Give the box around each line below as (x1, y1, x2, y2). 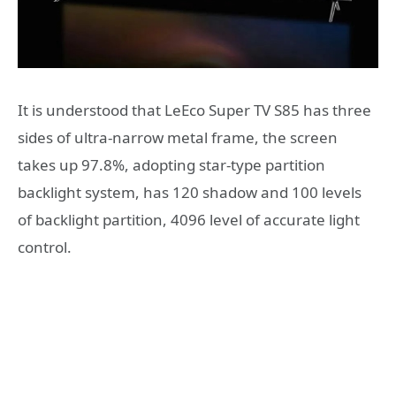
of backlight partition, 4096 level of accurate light (18, 209, 360, 230)
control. (18, 236, 72, 257)
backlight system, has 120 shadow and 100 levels (18, 181, 362, 202)
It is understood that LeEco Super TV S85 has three (18, 99, 371, 120)
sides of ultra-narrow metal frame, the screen (18, 126, 338, 148)
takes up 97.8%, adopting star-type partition (18, 154, 325, 175)
